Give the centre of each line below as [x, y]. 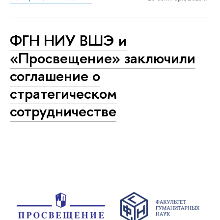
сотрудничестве [63, 111]
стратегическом [63, 94]
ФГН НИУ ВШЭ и [68, 41]
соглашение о [55, 76]
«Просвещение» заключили [103, 58]
